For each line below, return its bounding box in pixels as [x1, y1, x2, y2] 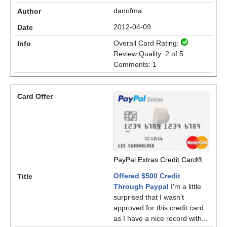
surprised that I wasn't [113, 193, 184, 201]
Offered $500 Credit [113, 172, 180, 180]
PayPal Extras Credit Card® [113, 156, 202, 164]
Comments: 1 [113, 60, 157, 68]
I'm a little [169, 182, 201, 191]
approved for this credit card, [113, 204, 206, 212]
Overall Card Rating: [113, 39, 181, 47]
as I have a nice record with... [113, 214, 208, 222]
